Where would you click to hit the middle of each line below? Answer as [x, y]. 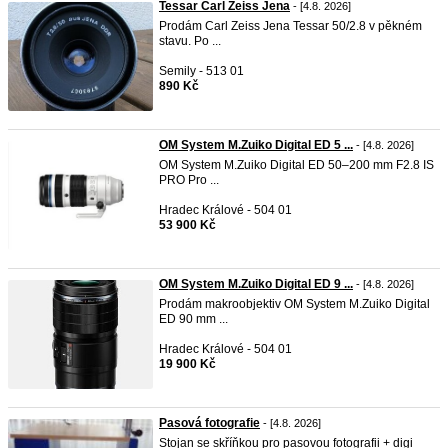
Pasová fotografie [209, 423]
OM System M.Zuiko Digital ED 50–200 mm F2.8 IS [296, 165]
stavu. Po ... [190, 41]
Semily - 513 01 [201, 71]
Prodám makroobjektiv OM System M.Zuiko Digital [294, 304]
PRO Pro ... [189, 180]
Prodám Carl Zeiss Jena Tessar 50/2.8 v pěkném [290, 26]
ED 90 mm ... [193, 319]
